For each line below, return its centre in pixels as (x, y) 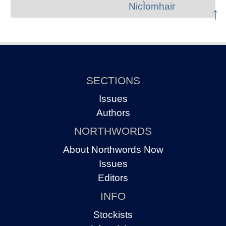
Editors (113, 178)
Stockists (113, 214)
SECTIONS (113, 80)
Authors (113, 113)
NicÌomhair (152, 7)
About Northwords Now (113, 149)
